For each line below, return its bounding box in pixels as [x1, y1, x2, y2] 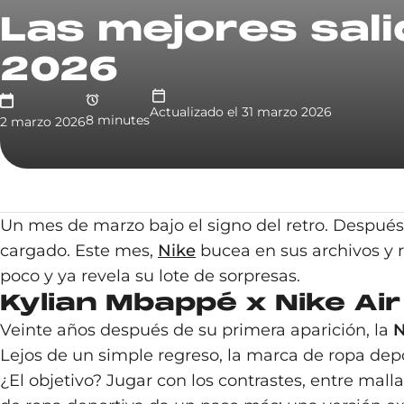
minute [94, 112, 143, 128]
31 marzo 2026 [242, 104, 332, 120]
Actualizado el [150, 104, 238, 120]
